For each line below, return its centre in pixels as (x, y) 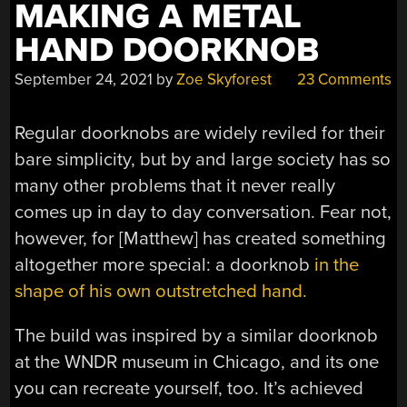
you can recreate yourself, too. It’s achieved (189, 389)
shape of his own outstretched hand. (161, 291)
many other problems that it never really (175, 185)
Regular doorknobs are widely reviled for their (200, 133)
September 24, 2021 (84, 80)
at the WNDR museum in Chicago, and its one (197, 362)
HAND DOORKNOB (167, 51)
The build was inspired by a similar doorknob (197, 336)
